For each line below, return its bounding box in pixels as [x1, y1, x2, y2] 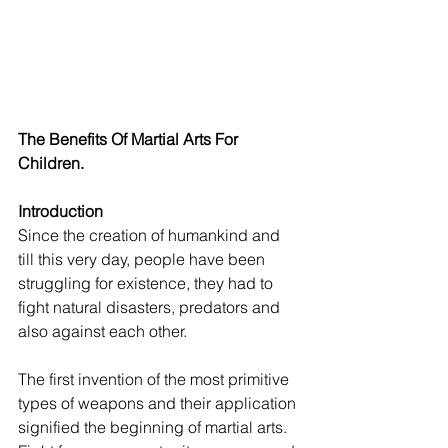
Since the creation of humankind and [18, 225, 284, 245]
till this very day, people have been [18, 249, 269, 269]
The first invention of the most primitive [18, 369, 293, 389]
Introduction [18, 201, 103, 221]
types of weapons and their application [18, 393, 300, 413]
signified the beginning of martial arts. [18, 417, 291, 437]
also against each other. [18, 321, 187, 341]
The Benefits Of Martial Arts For [18, 129, 242, 149]
